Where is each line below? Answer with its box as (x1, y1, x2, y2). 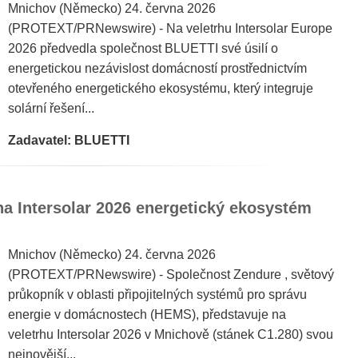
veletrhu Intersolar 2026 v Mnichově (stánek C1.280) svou (8, 328, 333, 341)
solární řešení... (8, 101, 94, 115)
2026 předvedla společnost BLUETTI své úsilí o (8, 42, 278, 55)
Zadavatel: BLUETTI (8, 133, 129, 147)
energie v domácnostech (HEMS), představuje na (8, 308, 286, 321)
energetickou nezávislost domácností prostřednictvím (8, 62, 307, 75)
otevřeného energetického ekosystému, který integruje (8, 82, 313, 95)
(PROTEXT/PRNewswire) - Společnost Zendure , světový (8, 268, 334, 281)
